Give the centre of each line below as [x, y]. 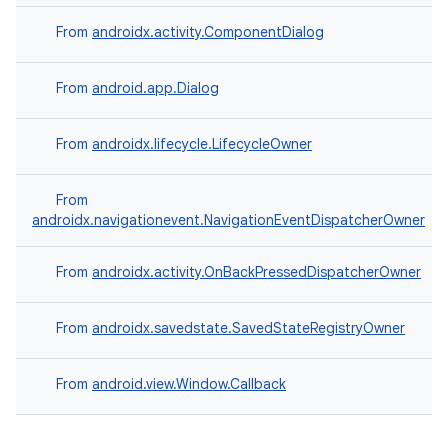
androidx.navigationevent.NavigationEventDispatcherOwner [228, 220]
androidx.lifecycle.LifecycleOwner [202, 144]
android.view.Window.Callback [189, 384]
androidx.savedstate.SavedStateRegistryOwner [248, 328]
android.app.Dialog [155, 88]
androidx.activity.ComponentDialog [208, 32]
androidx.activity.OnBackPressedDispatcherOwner [256, 272]
